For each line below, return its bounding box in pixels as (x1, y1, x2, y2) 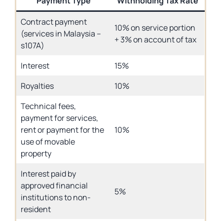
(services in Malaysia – (21, 28, 101, 39)
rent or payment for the (21, 124, 104, 135)
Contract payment (21, 16, 87, 27)
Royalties (21, 80, 54, 91)
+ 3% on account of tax (114, 34, 196, 45)
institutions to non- (21, 192, 91, 203)
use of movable (21, 136, 75, 147)
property (21, 148, 51, 159)
